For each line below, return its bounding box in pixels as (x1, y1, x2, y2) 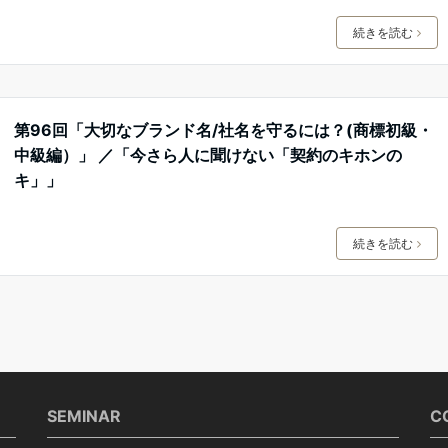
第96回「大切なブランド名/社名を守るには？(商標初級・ (13, 119, 433, 140)
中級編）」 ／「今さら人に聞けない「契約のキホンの (13, 144, 402, 165)
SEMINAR (47, 405, 122, 426)
